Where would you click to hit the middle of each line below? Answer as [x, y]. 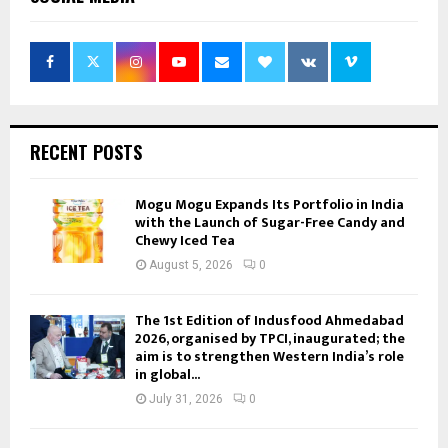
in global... [167, 375]
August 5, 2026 [191, 265]
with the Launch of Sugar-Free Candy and [270, 223]
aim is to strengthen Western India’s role [269, 357]
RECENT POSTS [86, 152]
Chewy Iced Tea [185, 241]
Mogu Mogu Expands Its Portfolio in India [269, 205]
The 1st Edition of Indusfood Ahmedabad [269, 321]
